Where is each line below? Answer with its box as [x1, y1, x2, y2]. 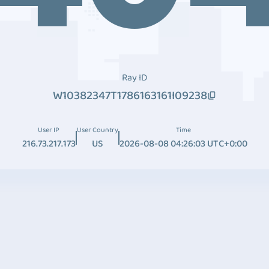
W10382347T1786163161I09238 [52, 86, 207, 105]
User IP [38, 124, 59, 136]
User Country [76, 124, 118, 136]
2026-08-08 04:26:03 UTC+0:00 [119, 136, 247, 151]
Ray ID [122, 70, 147, 85]
